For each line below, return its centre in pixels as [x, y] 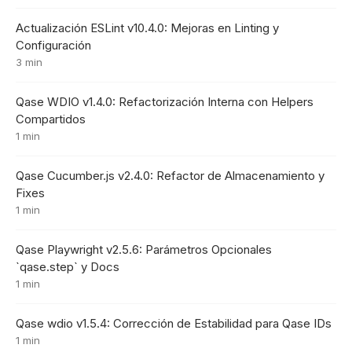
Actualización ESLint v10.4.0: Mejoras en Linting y [147, 27]
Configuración [53, 45]
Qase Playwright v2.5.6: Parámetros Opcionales [144, 249]
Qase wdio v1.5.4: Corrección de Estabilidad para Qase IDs [174, 323]
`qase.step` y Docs [68, 266]
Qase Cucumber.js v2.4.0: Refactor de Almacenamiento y [170, 175]
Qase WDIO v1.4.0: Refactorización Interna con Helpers [165, 101]
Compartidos [51, 119]
